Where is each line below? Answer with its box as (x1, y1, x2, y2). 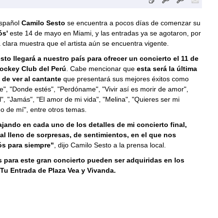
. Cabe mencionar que (66, 65, 137, 73)
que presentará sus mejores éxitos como (63, 75, 189, 83)
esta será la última (136, 65, 197, 73)
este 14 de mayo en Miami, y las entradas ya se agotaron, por (7, 29, 201, 37)
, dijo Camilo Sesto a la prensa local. (54, 141, 166, 149)
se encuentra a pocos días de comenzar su (65, 19, 200, 27)
